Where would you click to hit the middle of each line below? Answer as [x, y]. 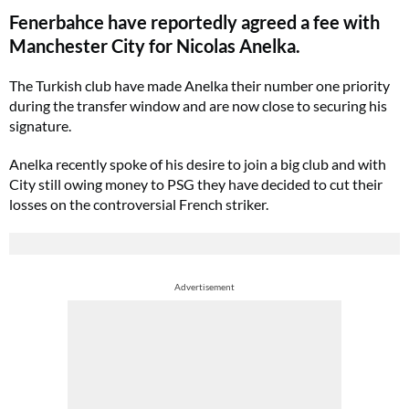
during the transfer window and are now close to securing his [198, 105]
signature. [40, 126]
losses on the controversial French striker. [139, 204]
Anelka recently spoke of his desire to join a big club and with [198, 164]
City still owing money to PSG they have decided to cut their [196, 184]
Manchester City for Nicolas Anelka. [155, 46]
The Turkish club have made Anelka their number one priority [199, 85]
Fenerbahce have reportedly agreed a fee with [194, 22]
